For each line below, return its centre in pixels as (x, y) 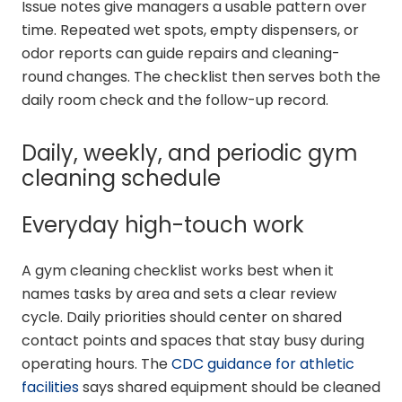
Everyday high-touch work (163, 225)
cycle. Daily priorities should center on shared (182, 318)
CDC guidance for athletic (263, 364)
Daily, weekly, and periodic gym (190, 153)
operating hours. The (96, 364)
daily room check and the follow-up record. (175, 100)
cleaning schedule (121, 179)
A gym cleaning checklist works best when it (178, 271)
